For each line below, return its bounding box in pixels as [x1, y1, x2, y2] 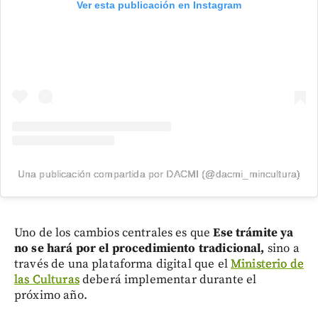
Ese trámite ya [210, 225, 294, 241]
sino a [264, 241, 300, 257]
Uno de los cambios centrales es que [14, 225, 211, 241]
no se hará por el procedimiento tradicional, [14, 241, 265, 257]
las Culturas [14, 272, 79, 288]
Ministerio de [231, 256, 304, 273]
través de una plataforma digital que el [14, 256, 231, 273]
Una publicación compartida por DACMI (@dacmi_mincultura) [17, 168, 301, 180]
